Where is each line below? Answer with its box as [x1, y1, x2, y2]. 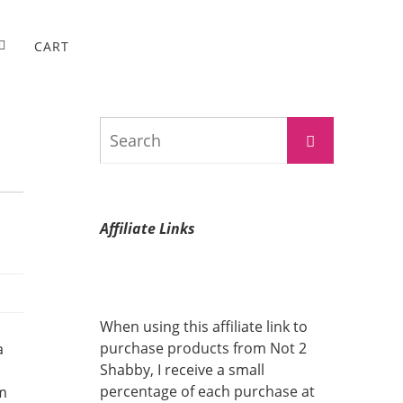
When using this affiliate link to [100, 317, 308, 336]
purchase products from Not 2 [100, 338, 307, 358]
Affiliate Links [100, 219, 195, 238]
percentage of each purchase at [100, 381, 315, 401]
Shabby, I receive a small [100, 360, 264, 380]
